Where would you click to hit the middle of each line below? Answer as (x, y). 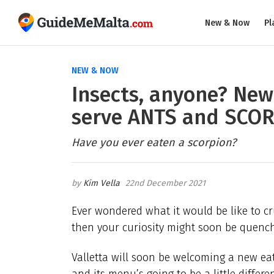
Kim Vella (102, 183)
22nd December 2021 (165, 183)
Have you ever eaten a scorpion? (154, 143)
